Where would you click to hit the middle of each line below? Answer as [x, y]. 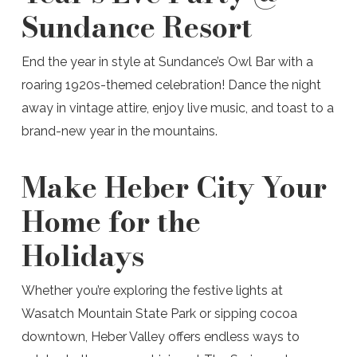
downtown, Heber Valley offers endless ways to [160, 337]
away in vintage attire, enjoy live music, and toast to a [177, 108]
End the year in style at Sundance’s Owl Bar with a [167, 62]
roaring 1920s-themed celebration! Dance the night [171, 85]
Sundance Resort [137, 27]
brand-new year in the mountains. [121, 131]
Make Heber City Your [174, 187]
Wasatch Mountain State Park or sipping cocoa [159, 314]
